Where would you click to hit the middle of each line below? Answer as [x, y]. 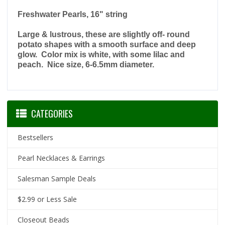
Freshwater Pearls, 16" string [73, 15]
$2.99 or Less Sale [47, 199]
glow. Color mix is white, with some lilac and [101, 55]
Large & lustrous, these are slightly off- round [104, 35]
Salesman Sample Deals [57, 179]
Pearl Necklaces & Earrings [62, 158]
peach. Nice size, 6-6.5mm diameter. [86, 65]
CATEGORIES [52, 114]
